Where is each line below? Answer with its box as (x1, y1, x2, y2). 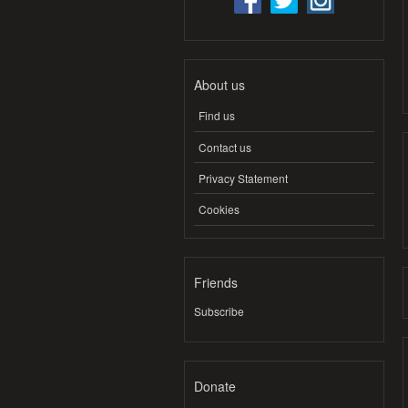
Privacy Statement (199, 169, 288, 186)
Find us (199, 107, 235, 124)
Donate (194, 376, 236, 395)
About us (194, 75, 245, 94)
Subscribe (194, 302, 244, 319)
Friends (194, 272, 238, 291)
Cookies (199, 200, 240, 217)
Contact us (199, 138, 251, 155)
